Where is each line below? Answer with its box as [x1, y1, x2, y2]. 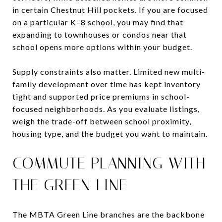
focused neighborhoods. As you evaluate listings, [12, 104, 200, 113]
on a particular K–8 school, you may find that [12, 17, 183, 27]
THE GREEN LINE [12, 175, 127, 194]
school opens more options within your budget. [12, 42, 192, 52]
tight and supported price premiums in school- [12, 91, 190, 101]
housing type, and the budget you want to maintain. [12, 128, 208, 138]
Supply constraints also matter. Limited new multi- [12, 66, 205, 76]
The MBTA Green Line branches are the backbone [12, 209, 205, 219]
